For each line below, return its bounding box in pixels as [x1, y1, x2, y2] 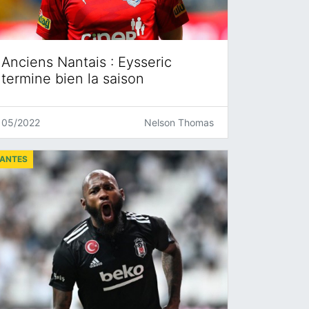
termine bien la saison [1, 70, 144, 87]
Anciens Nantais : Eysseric [1, 53, 172, 70]
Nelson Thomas [144, 116, 214, 128]
